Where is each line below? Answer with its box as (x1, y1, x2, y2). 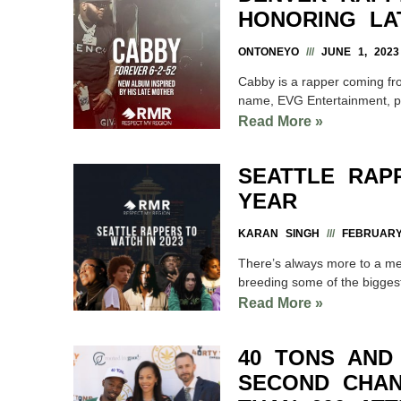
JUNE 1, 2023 (314, 45, 399, 58)
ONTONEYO (238, 45, 306, 58)
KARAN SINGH (238, 226, 327, 240)
